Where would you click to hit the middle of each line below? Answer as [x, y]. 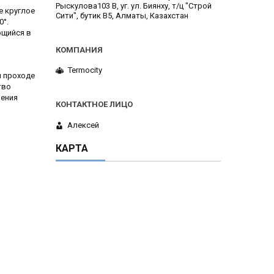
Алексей [83, 125]
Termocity [85, 70]
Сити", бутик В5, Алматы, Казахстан [122, 15]
